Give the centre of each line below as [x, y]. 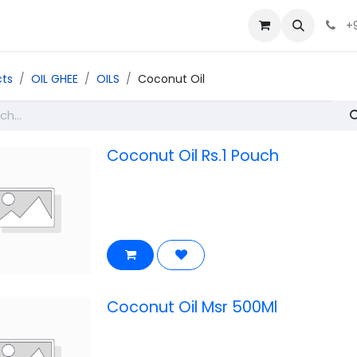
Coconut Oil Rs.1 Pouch [193, 156]
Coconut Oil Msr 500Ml [192, 308]
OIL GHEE [55, 79]
